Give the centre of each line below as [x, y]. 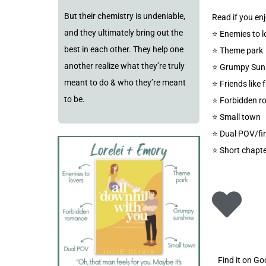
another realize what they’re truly [124, 66]
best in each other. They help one [124, 50]
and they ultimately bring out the [123, 33]
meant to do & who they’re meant [125, 83]
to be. [75, 99]
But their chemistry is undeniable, [125, 16]
